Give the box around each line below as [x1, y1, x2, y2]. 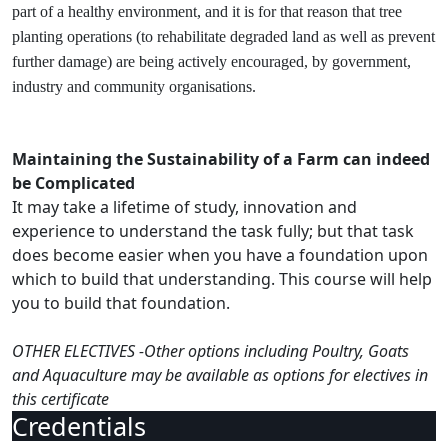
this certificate [12, 388, 109, 410]
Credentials [12, 409, 146, 443]
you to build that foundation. [12, 292, 230, 314]
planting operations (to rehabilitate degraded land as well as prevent [12, 28, 435, 45]
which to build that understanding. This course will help [12, 268, 432, 290]
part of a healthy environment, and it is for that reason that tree [12, 3, 402, 20]
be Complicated [12, 172, 135, 194]
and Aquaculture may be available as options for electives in [12, 364, 428, 386]
